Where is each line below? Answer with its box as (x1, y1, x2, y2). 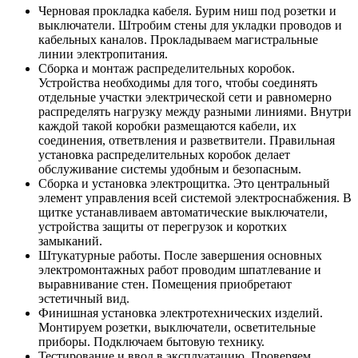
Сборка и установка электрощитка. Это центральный (38, 176, 330, 190)
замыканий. (38, 233, 102, 248)
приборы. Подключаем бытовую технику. (38, 334, 265, 348)
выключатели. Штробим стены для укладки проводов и (38, 18, 342, 32)
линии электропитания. (38, 46, 168, 61)
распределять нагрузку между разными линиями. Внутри (38, 104, 352, 118)
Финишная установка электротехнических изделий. (38, 305, 323, 320)
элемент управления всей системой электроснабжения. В (38, 190, 352, 205)
